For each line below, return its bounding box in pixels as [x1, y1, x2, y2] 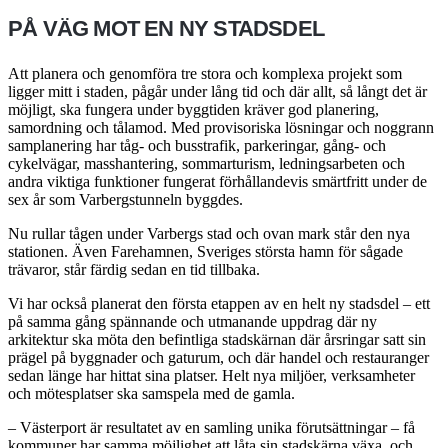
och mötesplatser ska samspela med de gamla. [8, 384, 295, 402]
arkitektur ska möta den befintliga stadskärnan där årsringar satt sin [8, 330, 426, 348]
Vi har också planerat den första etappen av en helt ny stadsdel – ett [8, 294, 430, 312]
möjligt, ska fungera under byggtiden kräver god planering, [8, 100, 379, 118]
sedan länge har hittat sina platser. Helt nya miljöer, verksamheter [8, 366, 415, 384]
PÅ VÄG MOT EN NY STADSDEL [8, 16, 324, 42]
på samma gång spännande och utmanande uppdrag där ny [8, 312, 377, 330]
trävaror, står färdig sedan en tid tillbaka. [8, 260, 260, 278]
